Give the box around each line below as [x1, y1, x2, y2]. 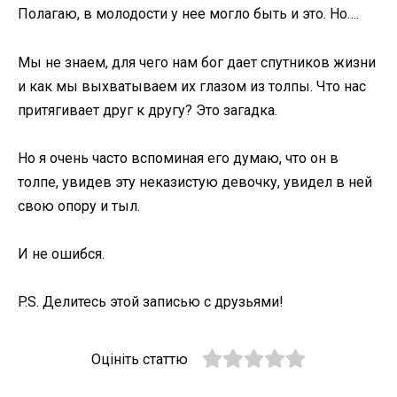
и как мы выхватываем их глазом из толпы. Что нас [18, 77, 366, 95]
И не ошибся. [18, 245, 105, 262]
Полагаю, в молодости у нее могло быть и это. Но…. [18, 5, 359, 23]
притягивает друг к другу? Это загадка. [18, 101, 277, 119]
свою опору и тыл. [18, 197, 140, 214]
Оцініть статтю [91, 351, 189, 369]
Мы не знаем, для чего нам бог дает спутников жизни [18, 53, 376, 71]
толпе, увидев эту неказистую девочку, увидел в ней [18, 173, 372, 191]
